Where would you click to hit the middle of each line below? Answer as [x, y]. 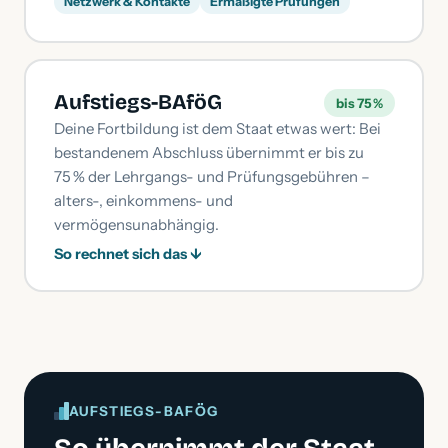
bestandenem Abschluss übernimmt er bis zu [208, 152]
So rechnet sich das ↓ [127, 253]
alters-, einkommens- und [143, 200]
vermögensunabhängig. [136, 224]
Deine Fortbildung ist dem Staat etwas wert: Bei [217, 128]
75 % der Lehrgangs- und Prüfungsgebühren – [211, 176]
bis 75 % [359, 102]
